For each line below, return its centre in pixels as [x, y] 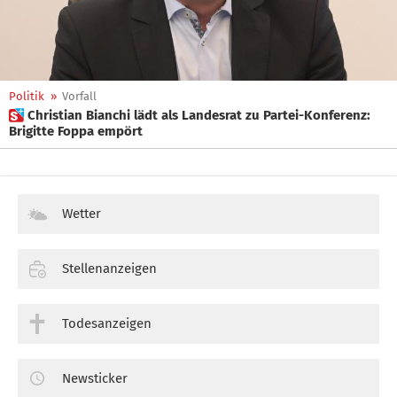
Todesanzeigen [107, 323]
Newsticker [95, 378]
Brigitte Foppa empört [76, 131]
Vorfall [79, 96]
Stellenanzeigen [109, 268]
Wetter [82, 214]
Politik [27, 96]
